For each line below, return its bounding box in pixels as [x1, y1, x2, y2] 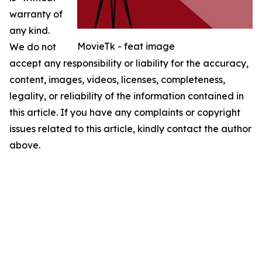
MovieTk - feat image [77, 40, 175, 52]
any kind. [9, 24, 50, 36]
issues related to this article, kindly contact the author [9, 122, 251, 135]
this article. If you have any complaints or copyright [9, 106, 240, 118]
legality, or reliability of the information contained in [9, 89, 244, 102]
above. [9, 139, 40, 151]
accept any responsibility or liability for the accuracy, [9, 57, 249, 69]
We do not [9, 40, 56, 53]
